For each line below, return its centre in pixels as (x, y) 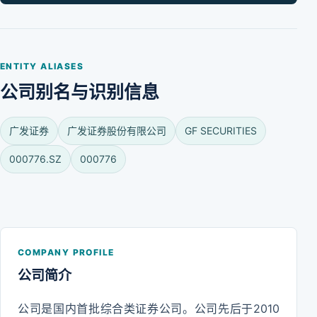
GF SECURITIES (221, 131)
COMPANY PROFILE (66, 252)
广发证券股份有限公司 (117, 131)
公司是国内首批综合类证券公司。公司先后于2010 (149, 309)
